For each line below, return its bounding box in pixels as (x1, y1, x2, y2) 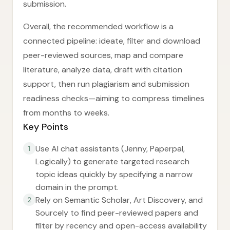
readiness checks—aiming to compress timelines (23, 93, 204, 104)
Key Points (23, 121, 68, 133)
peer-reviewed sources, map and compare (23, 50, 183, 61)
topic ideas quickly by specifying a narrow (35, 169, 193, 180)
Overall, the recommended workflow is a (23, 21, 174, 32)
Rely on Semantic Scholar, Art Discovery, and (35, 195, 203, 205)
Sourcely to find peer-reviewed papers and (35, 207, 198, 218)
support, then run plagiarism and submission (23, 79, 189, 89)
